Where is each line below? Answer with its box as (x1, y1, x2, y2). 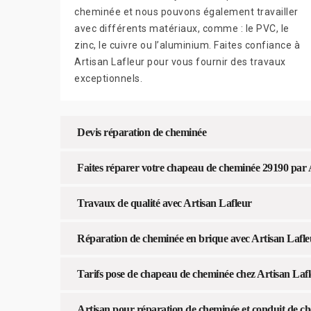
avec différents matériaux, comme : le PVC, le (74, 22, 289, 34)
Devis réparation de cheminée (77, 126, 206, 138)
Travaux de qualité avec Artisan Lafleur (77, 196, 252, 209)
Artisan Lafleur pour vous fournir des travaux (74, 56, 286, 67)
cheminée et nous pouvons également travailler (74, 6, 299, 17)
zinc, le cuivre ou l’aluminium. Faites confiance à (74, 39, 300, 51)
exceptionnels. (74, 72, 142, 84)
